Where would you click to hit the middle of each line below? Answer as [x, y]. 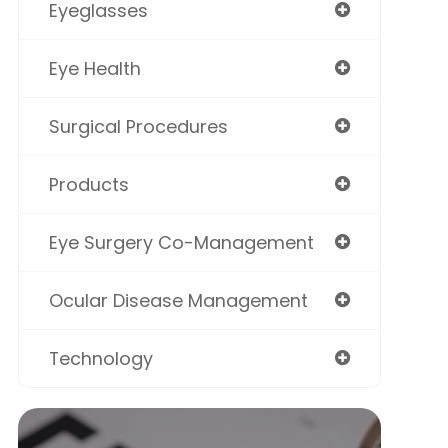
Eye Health [94, 69]
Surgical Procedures [138, 127]
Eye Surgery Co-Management [181, 243]
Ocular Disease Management [178, 301]
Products [88, 185]
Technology [100, 359]
